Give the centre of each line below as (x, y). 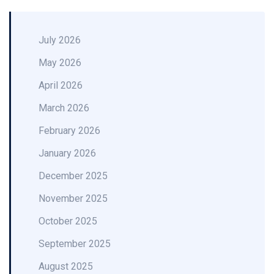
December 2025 (73, 176)
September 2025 (75, 244)
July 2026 (60, 40)
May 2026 (60, 63)
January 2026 (67, 153)
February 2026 (69, 131)
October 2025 (68, 221)
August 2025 (66, 266)
